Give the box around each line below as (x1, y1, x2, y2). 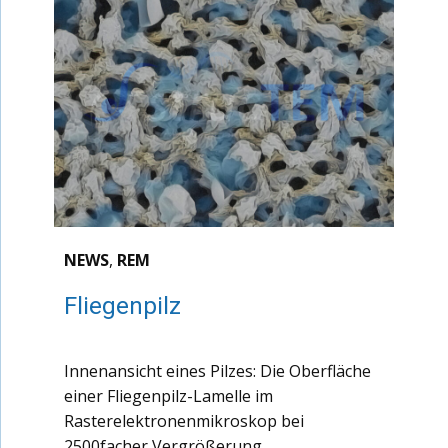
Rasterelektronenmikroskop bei (64, 410, 304, 432)
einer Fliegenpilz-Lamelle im (64, 385, 273, 407)
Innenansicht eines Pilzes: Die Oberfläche (64, 360, 371, 382)
